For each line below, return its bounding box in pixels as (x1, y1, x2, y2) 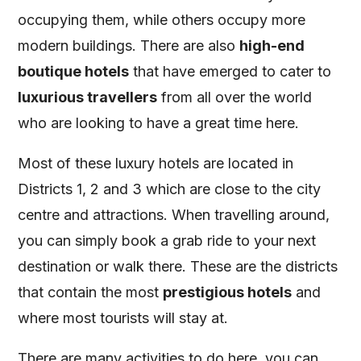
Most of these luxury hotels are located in (18, 154, 294, 172)
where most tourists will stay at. (18, 309, 229, 326)
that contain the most (18, 283, 164, 301)
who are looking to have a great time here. (18, 114, 300, 131)
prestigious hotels (163, 283, 293, 301)
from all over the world (157, 88, 313, 106)
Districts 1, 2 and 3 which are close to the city (18, 180, 322, 197)
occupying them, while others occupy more (18, 10, 306, 28)
